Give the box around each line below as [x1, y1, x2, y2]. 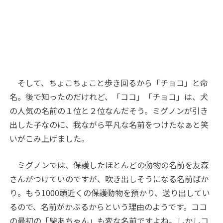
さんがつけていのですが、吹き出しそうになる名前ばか [9, 172, 209, 185]
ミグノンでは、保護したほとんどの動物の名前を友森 [9, 158, 209, 171]
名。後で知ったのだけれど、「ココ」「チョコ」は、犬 [9, 90, 209, 103]
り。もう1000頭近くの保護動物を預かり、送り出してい [9, 186, 211, 199]
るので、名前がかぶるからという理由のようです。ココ [9, 200, 208, 213]
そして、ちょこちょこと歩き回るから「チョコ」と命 [9, 76, 209, 89]
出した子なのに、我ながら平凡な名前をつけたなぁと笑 [9, 118, 209, 130]
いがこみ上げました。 [9, 132, 90, 144]
